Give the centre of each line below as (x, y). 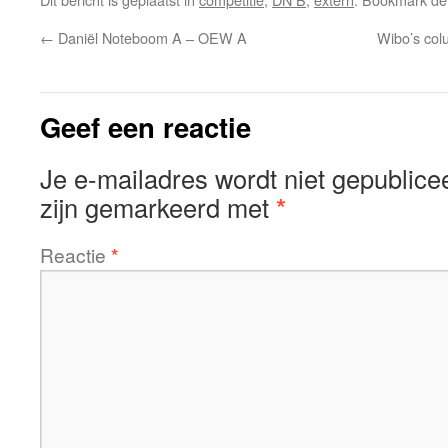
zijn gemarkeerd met (158, 207)
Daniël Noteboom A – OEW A (150, 37)
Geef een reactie (145, 126)
